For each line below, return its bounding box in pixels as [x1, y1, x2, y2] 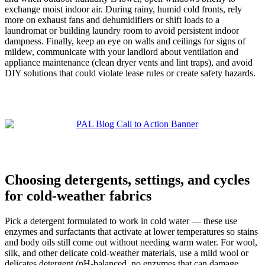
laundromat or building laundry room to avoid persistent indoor [5, 25, 239, 36]
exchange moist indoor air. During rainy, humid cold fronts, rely [5, 4, 242, 15]
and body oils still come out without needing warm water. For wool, [5, 237, 257, 248]
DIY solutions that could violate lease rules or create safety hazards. [5, 68, 256, 79]
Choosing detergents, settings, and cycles [5, 172, 250, 188]
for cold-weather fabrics [5, 188, 151, 204]
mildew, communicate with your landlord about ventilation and [5, 47, 238, 57]
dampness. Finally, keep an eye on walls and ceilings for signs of [5, 36, 245, 47]
